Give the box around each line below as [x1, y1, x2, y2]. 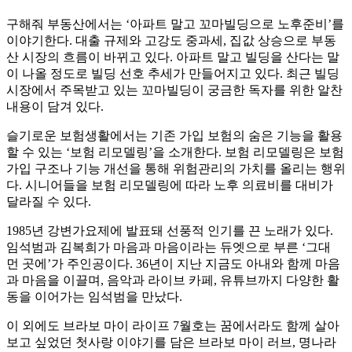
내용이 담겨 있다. [6, 100, 104, 114]
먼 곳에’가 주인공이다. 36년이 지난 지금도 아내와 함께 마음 [6, 257, 340, 271]
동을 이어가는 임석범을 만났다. [6, 290, 182, 304]
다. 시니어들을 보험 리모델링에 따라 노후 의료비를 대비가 [6, 178, 333, 192]
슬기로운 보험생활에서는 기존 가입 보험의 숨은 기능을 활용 [6, 129, 343, 143]
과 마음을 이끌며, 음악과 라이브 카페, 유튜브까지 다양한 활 [6, 273, 339, 288]
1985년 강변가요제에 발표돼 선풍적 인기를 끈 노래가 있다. [6, 224, 333, 238]
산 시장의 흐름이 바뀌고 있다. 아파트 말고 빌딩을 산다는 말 [6, 50, 339, 64]
